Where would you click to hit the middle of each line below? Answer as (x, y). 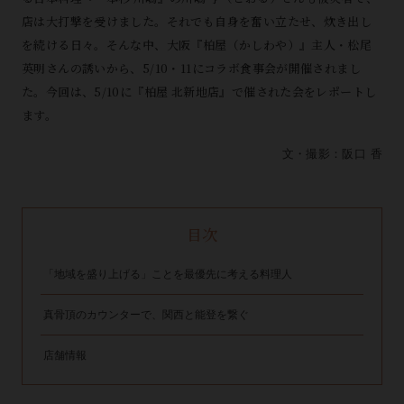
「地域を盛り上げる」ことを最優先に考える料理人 (167, 274)
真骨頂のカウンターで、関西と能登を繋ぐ (146, 315)
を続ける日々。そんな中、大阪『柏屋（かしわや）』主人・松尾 (197, 45)
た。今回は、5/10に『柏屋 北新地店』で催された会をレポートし (199, 92)
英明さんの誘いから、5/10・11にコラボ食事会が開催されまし (191, 68)
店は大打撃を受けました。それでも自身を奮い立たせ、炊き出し (197, 21)
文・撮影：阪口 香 (332, 154)
